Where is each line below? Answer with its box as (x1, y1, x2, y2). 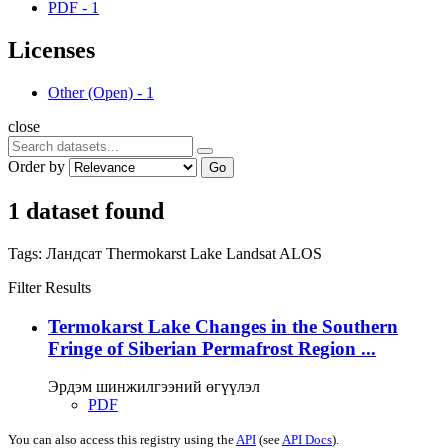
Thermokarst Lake (106, 244, 226, 262)
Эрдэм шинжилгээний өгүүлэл (48, 378, 260, 396)
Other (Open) (48, 83, 133, 101)
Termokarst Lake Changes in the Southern (48, 315, 398, 337)
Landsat (226, 244, 279, 262)
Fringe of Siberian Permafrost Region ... (48, 337, 376, 359)
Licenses (8, 37, 95, 64)
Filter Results (8, 278, 91, 296)
